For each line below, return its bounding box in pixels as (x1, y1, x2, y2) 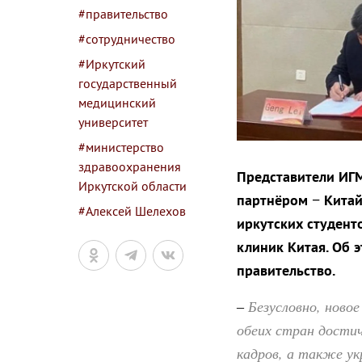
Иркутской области (78, 178, 187, 194)
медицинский (78, 95, 156, 111)
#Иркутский (78, 56, 145, 72)
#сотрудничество (78, 31, 175, 47)
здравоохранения (78, 158, 181, 175)
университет (78, 114, 148, 130)
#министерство (78, 139, 164, 155)
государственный (78, 75, 177, 91)
